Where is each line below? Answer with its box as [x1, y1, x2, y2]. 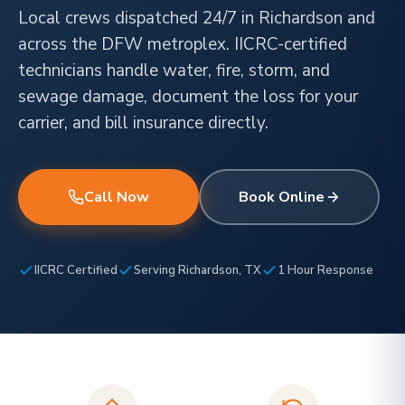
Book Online [238, 186, 325, 207]
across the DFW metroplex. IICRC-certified [18, 33, 347, 56]
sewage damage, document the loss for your [18, 85, 358, 108]
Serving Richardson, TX [134, 262, 261, 278]
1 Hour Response [278, 262, 373, 278]
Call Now [84, 186, 149, 207]
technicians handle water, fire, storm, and [18, 59, 330, 82]
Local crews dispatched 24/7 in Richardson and [18, 6, 375, 30]
